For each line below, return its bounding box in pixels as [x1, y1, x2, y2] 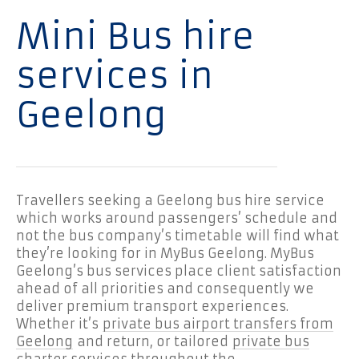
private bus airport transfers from [103, 315, 333, 332]
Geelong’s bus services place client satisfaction [16, 262, 341, 279]
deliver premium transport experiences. [16, 297, 288, 314]
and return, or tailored [73, 333, 232, 349]
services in [16, 54, 213, 98]
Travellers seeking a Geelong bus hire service [16, 192, 325, 208]
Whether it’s [16, 315, 103, 332]
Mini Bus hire [16, 14, 255, 58]
